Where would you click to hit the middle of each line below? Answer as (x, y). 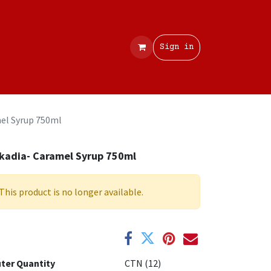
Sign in (177, 47)
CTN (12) (143, 263)
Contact (25, 47)
